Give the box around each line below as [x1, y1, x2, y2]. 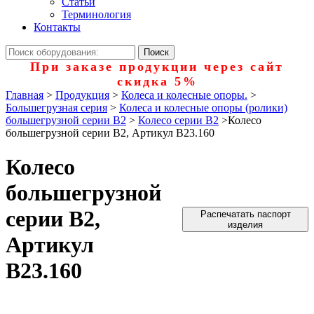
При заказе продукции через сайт [30, 60, 284, 74]
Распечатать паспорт [200, 208, 291, 219]
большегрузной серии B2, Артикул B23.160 [6, 127, 214, 139]
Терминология [62, 8, 131, 20]
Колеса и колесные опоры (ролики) [119, 102, 287, 114]
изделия [228, 219, 263, 230]
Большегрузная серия [6, 102, 107, 114]
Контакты [34, 21, 81, 33]
